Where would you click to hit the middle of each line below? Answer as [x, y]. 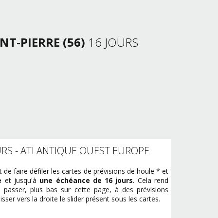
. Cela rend [151, 180]
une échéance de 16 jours [86, 180]
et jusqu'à [21, 180]
